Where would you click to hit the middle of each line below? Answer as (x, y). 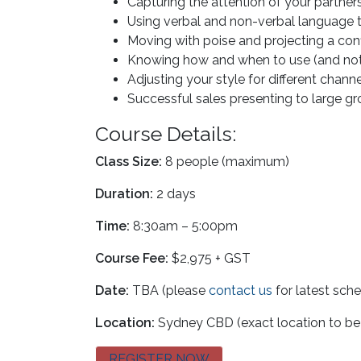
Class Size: (129, 161)
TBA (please (169, 290)
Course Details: (166, 133)
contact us (241, 290)
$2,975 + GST (210, 258)
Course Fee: (132, 258)
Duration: (124, 193)
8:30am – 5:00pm (184, 226)
